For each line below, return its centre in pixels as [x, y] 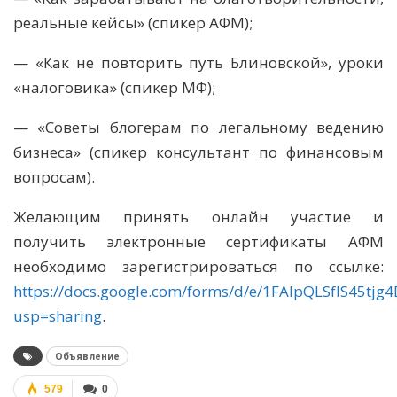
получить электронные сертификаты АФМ [198, 242]
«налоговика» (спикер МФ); [114, 88]
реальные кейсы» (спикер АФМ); [133, 23]
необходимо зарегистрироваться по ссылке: [198, 267]
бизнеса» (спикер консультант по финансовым [198, 152]
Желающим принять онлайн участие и [198, 217]
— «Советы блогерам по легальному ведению [198, 128]
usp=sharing [58, 316]
